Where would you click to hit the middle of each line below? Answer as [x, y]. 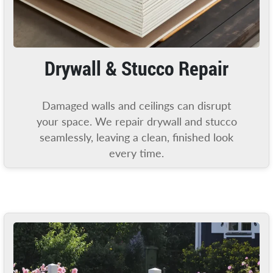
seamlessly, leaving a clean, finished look [136, 137]
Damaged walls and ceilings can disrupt [136, 105]
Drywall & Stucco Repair [136, 68]
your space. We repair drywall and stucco [136, 121]
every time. [136, 153]
